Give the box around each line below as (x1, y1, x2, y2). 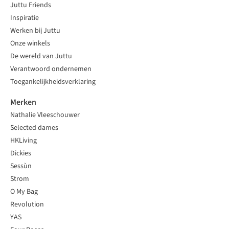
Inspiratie (10, 13, 39, 24)
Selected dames (10, 123, 58, 133)
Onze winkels (10, 38, 50, 49)
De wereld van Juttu (10, 51, 72, 62)
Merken (10, 97, 36, 108)
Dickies (10, 148, 31, 159)
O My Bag (10, 187, 38, 197)
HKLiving (10, 135, 37, 146)
